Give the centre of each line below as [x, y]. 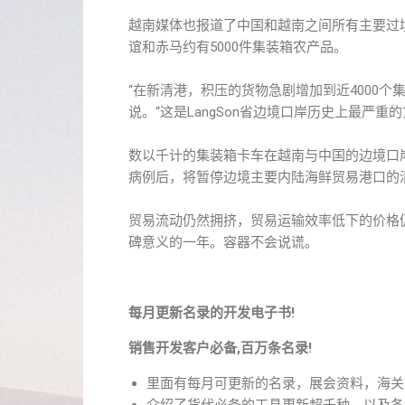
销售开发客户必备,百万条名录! [220, 348]
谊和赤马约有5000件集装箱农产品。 [238, 47]
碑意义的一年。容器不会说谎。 [223, 242]
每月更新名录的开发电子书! [212, 313]
